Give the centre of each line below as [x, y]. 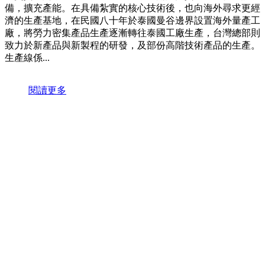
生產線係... [27, 58]
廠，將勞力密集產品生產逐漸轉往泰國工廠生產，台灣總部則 [132, 33]
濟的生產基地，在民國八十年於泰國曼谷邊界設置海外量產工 [132, 21]
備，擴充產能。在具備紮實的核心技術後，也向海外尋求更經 [132, 8]
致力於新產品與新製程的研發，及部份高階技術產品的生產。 [132, 46]
